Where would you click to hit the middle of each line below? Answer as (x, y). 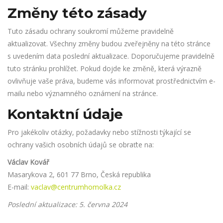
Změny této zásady (77, 13)
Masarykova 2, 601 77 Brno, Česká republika (79, 174)
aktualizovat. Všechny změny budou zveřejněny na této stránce (109, 44)
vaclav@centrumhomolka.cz (76, 187)
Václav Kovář (28, 162)
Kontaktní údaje (65, 114)
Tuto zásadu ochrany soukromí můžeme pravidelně (91, 31)
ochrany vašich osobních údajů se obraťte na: (81, 145)
